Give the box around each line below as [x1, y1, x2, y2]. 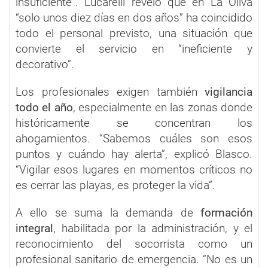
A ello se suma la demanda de [16, 205, 200, 220]
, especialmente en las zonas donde [72, 100, 253, 114]
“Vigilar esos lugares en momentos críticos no [16, 162, 252, 176]
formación [200, 205, 252, 220]
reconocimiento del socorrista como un [16, 236, 252, 251]
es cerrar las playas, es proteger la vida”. [16, 178, 215, 192]
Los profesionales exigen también [16, 84, 205, 99]
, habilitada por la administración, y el [53, 221, 252, 235]
